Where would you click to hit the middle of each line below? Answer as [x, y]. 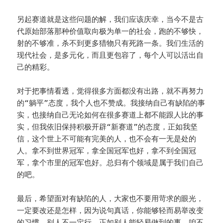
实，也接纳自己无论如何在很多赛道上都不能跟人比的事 [111, 115]
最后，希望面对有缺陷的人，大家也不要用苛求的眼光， [111, 199]
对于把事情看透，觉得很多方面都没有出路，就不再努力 [111, 91]
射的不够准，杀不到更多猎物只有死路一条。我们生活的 [111, 44]
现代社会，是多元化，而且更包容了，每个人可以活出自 [111, 56]
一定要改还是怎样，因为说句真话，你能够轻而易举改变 [111, 211]
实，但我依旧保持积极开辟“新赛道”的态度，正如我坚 [108, 127]
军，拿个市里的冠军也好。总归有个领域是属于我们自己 [111, 163]
